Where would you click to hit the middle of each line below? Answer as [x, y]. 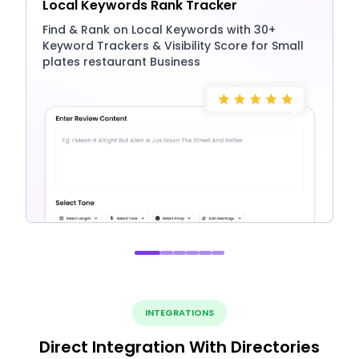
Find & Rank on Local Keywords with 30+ [159, 30]
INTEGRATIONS [179, 313]
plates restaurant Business [121, 62]
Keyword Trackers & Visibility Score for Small [173, 46]
